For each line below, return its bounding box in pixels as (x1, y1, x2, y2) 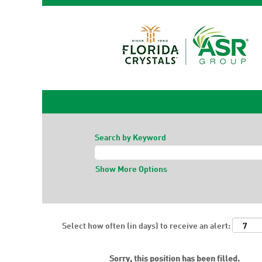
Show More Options (95, 163, 167, 174)
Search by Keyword (95, 132, 166, 142)
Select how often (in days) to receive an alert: (62, 219, 230, 230)
